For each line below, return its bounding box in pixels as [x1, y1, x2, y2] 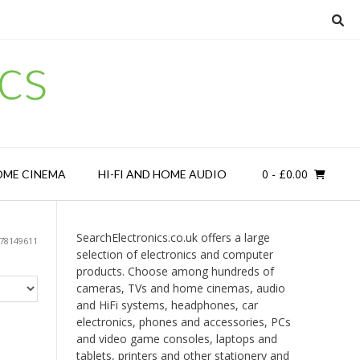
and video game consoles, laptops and [76, 331, 277, 346]
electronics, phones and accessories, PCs [76, 314, 291, 329]
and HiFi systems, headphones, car [76, 297, 258, 313]
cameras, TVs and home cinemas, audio [76, 280, 285, 296]
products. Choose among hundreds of [76, 264, 274, 279]
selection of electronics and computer [76, 247, 273, 262]
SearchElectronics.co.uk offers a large [76, 230, 270, 245]
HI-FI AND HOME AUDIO [97, 167, 227, 181]
